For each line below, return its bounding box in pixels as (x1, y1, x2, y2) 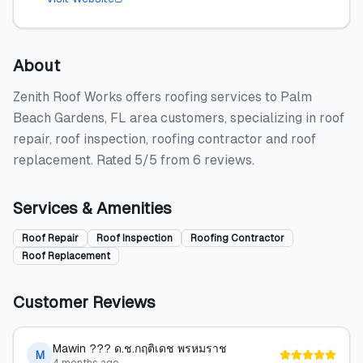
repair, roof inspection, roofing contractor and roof (13, 131, 316, 147)
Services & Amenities (13, 199, 172, 217)
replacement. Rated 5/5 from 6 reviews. (13, 152, 254, 168)
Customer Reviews (13, 293, 156, 311)
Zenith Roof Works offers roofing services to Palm (13, 89, 312, 105)
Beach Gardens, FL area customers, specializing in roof (13, 110, 344, 126)
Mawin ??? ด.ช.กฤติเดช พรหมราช (53, 342, 227, 355)
